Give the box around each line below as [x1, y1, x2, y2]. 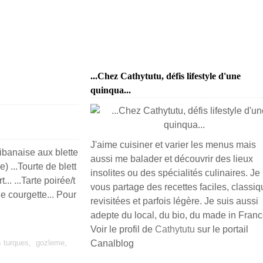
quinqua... [90, 85, 131, 95]
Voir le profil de [90, 224, 155, 234]
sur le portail [195, 224, 248, 234]
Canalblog [90, 238, 134, 248]
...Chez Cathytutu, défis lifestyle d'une [90, 71, 241, 81]
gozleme [36, 238, 65, 247]
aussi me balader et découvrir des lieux [90, 154, 253, 164]
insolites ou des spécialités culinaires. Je [90, 168, 260, 178]
